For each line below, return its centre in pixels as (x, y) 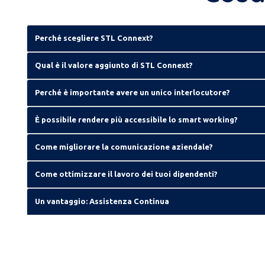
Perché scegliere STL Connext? (94, 38)
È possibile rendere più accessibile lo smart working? (136, 119)
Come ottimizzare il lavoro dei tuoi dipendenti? (126, 174)
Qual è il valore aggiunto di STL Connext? (114, 65)
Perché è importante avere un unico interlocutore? (132, 92)
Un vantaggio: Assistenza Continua (102, 201)
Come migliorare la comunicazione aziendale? (124, 146)
